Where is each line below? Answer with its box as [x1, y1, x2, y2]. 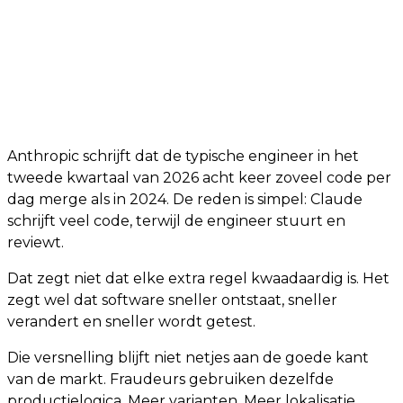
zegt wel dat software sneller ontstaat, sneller [7, 291, 337, 309]
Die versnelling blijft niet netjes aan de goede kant [7, 349, 369, 366]
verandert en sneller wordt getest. [7, 313, 255, 330]
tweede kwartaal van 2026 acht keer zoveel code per [7, 169, 391, 186]
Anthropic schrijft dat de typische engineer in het [7, 148, 359, 165]
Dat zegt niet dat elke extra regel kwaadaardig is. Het [7, 270, 390, 287]
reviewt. [7, 234, 64, 251]
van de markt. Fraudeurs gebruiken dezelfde [7, 371, 334, 388]
